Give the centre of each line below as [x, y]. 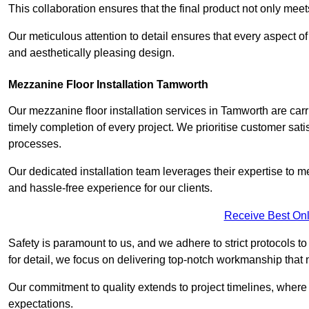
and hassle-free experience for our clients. [110, 188]
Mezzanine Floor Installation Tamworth [108, 85]
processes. [35, 144]
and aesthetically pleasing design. [91, 53]
